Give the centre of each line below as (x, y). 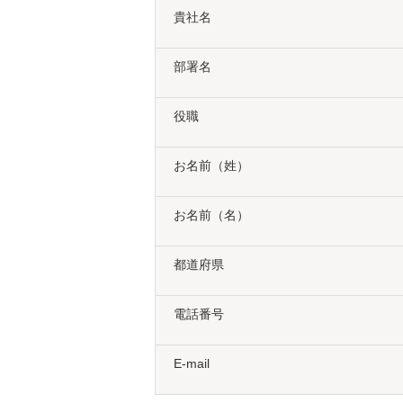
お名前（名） (211, 215)
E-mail (192, 364)
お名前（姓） (211, 166)
